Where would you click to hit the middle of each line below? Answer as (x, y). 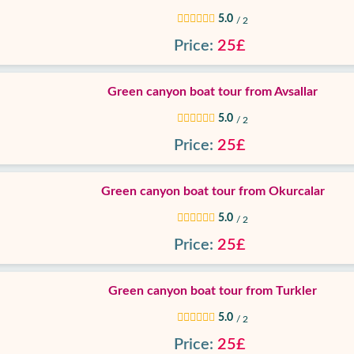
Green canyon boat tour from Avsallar (213, 92)
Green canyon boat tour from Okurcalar (213, 191)
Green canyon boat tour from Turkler (213, 291)
